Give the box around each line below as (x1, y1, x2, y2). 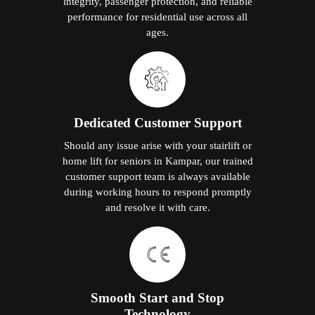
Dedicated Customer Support (73, 115, 242, 131)
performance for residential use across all (67, 11, 247, 23)
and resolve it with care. (105, 201, 210, 214)
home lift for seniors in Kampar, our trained (62, 155, 253, 167)
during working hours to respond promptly (63, 186, 252, 198)
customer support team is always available (65, 170, 250, 183)
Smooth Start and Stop (91, 290, 224, 306)
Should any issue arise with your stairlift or (63, 139, 252, 152)
